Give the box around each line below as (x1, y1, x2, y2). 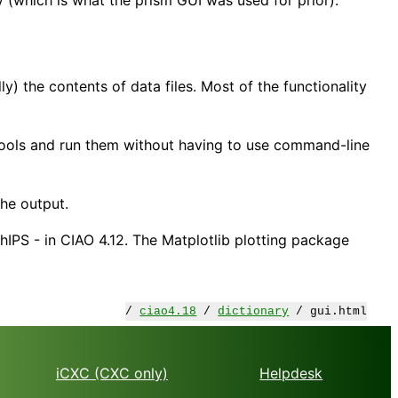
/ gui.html (289, 304, 368, 318)
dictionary (218, 304, 290, 318)
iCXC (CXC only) (55, 364, 168, 383)
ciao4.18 (139, 304, 197, 318)
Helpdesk (259, 364, 323, 383)
